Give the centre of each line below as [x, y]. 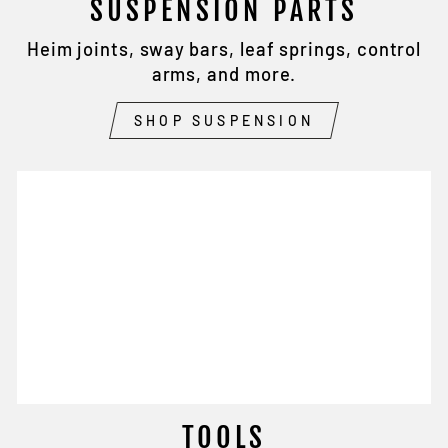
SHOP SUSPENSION [224, 120]
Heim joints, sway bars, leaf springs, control [224, 48]
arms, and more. [224, 73]
